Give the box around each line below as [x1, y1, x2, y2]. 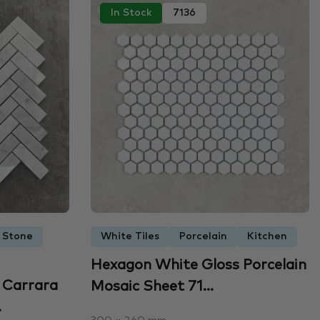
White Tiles [100, 231, 159, 241]
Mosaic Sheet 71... [90, 279, 214, 294]
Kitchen [246, 231, 287, 241]
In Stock [110, 8, 151, 19]
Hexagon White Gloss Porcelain [90, 257, 306, 272]
